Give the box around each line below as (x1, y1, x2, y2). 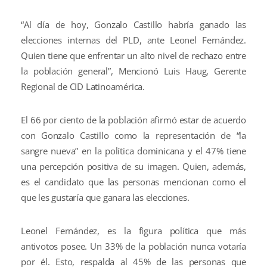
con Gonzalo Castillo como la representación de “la (21, 129, 246, 141)
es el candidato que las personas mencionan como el (21, 175, 246, 188)
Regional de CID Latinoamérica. (21, 80, 145, 92)
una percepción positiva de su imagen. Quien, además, (21, 160, 246, 172)
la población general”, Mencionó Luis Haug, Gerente (21, 64, 246, 77)
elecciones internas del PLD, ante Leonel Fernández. (21, 33, 246, 46)
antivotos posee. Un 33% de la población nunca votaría (21, 240, 246, 252)
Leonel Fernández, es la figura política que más (21, 224, 246, 237)
